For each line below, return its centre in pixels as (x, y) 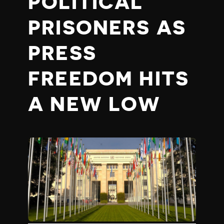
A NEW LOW (94, 104)
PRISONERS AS (107, 28)
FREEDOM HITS (109, 79)
